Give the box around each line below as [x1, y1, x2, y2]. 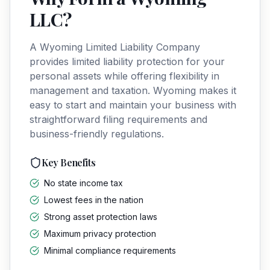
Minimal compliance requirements [44, 245, 176, 256]
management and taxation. [30, 84, 153, 96]
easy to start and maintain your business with [30, 99, 236, 111]
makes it [196, 84, 236, 96]
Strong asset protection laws [44, 212, 157, 222]
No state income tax [44, 178, 123, 188]
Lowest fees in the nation [44, 195, 143, 205]
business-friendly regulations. [30, 128, 164, 140]
